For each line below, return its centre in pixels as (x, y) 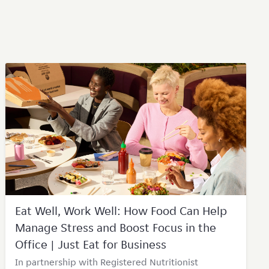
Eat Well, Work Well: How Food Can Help (121, 211)
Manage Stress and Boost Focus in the (115, 228)
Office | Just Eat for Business (90, 244)
